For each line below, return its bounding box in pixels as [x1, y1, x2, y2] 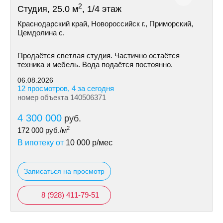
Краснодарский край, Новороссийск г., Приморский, [17, 19, 193, 28]
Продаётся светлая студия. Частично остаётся [17, 51, 180, 60]
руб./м [43, 126, 67, 134]
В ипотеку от [17, 138, 66, 147]
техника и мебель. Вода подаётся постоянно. [17, 60, 173, 69]
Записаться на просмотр [24, 167, 105, 175]
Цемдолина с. [17, 28, 65, 37]
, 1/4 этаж [82, 4, 121, 14]
